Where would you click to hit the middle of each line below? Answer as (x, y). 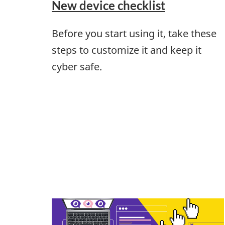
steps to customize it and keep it (127, 50)
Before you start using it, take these (134, 34)
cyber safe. (77, 67)
